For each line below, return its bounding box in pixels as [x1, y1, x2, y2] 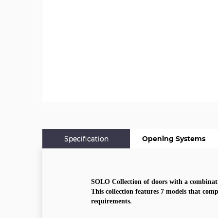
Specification [64, 134, 109, 144]
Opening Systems [142, 134, 205, 144]
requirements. [91, 198, 132, 205]
